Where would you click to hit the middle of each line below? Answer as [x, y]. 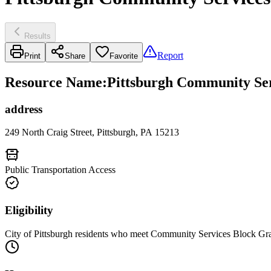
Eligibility [29, 211]
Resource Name [54, 82]
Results [38, 36]
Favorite [124, 56]
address [24, 109]
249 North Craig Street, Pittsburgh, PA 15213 [92, 132]
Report [170, 55]
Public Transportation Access [60, 170]
